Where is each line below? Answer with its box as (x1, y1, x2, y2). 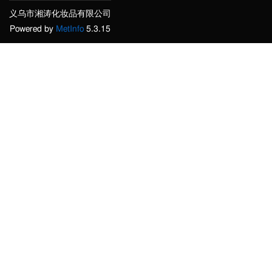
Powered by (10, 25, 56, 34)
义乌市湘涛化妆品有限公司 (9, 10, 111, 19)
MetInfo (56, 25, 84, 34)
